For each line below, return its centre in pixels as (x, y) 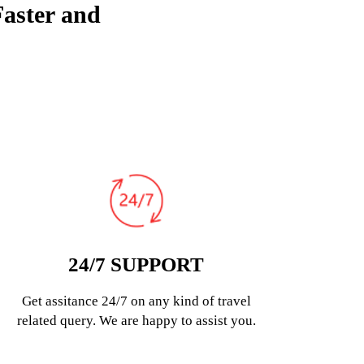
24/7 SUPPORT (136, 264)
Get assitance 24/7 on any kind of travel (136, 301)
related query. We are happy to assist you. (136, 321)
